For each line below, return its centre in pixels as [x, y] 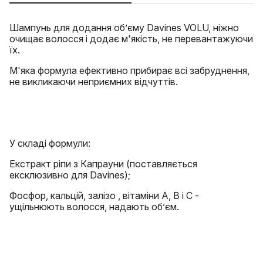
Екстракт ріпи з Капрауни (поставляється [103, 164]
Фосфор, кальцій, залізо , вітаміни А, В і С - [104, 195]
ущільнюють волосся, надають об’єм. [95, 207]
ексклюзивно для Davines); [71, 175]
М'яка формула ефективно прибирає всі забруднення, [129, 70]
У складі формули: [51, 143]
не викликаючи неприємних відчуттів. [95, 82]
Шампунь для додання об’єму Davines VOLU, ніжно [124, 28]
